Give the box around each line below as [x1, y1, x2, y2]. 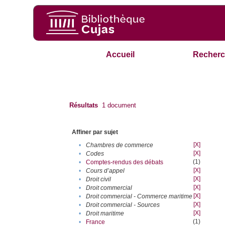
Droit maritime [86, 210, 125, 217]
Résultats [69, 101, 98, 109]
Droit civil [86, 176, 111, 183]
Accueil [106, 50, 135, 59]
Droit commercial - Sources [86, 201, 160, 209]
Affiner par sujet [72, 129, 119, 136]
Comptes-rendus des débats [86, 159, 164, 166]
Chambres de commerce [86, 142, 154, 149]
